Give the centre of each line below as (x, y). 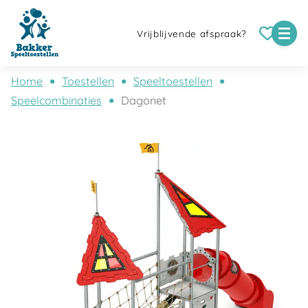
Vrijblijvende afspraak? (192, 34)
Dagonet (144, 100)
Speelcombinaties (56, 100)
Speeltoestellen (173, 81)
